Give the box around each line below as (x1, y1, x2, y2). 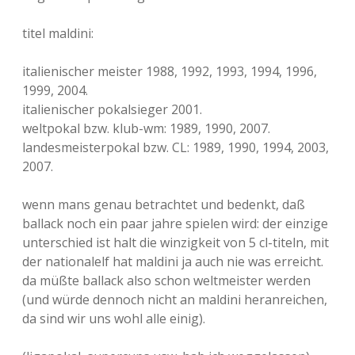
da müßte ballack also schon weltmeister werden (22, 272, 311, 289)
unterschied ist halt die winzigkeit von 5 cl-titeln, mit (22, 234, 329, 251)
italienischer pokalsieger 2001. (22, 101, 202, 118)
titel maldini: (22, 25, 94, 42)
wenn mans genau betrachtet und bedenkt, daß (22, 196, 305, 213)
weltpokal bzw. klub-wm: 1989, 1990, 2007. (22, 120, 270, 137)
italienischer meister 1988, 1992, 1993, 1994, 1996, (22, 63, 317, 80)
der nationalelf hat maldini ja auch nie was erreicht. (22, 253, 323, 270)
